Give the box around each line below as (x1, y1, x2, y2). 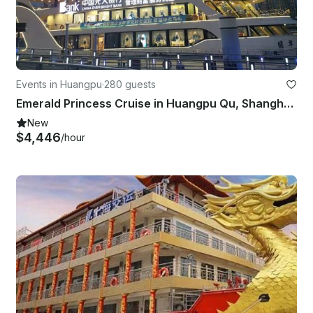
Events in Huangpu (16, 78, 102, 90)
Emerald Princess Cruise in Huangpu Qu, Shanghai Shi (284, 96, 293, 110)
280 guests (104, 78, 156, 90)
